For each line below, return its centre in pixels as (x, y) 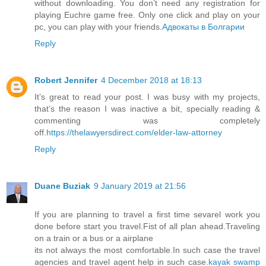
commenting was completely (147, 120)
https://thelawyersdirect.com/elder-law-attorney (134, 132)
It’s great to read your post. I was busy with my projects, (147, 96)
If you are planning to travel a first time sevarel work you (147, 214)
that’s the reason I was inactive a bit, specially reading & (147, 108)
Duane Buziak (62, 186)
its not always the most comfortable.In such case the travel (147, 250)
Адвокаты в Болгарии (203, 26)
